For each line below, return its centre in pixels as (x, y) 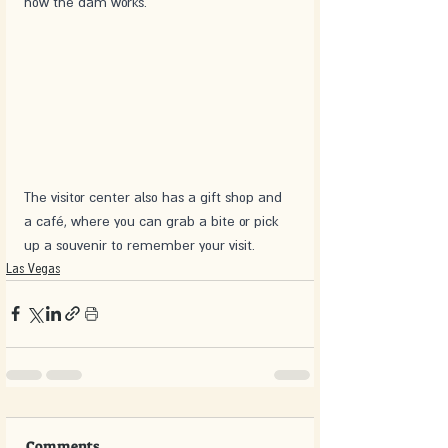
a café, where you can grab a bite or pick (153, 220)
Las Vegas (33, 268)
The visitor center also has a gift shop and (155, 196)
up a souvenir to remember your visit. (141, 244)
